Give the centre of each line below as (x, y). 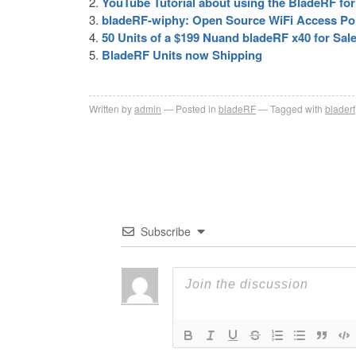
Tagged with (296, 108)
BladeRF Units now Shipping (182, 54)
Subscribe (166, 231)
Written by (110, 108)
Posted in (196, 108)
